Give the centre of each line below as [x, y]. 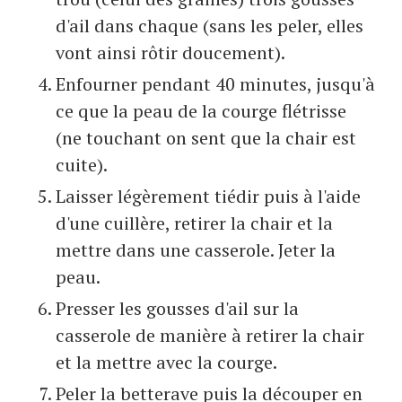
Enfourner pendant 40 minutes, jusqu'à [215, 84]
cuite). [82, 165]
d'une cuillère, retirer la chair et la [194, 223]
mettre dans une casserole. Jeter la [196, 250]
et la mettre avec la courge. [166, 363]
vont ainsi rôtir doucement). [170, 53]
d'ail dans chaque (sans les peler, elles [210, 26]
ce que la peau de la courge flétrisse [201, 111]
